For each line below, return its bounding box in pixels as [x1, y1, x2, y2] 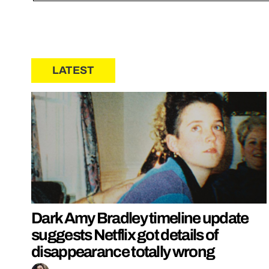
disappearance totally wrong [31, 243, 215, 260]
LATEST [52, 64, 94, 77]
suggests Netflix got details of [31, 226, 218, 243]
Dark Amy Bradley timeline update [31, 209, 249, 226]
